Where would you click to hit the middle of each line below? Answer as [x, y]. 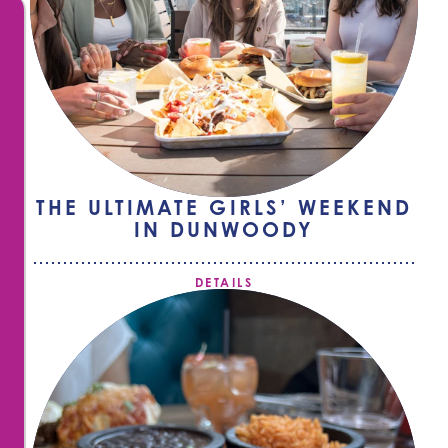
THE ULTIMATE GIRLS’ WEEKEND [224, 207]
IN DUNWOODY [224, 229]
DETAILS [224, 282]
